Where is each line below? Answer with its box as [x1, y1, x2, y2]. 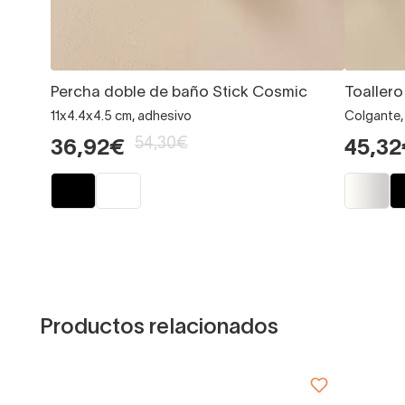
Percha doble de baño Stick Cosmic [51, 85, 307, 99]
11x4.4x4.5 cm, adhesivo [51, 110, 192, 123]
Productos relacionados [40, 317, 278, 338]
